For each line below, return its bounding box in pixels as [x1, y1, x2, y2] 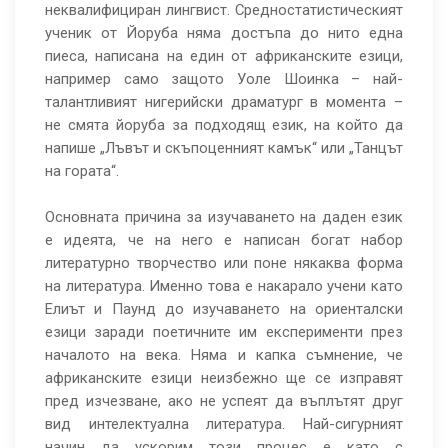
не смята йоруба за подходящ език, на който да [45, 116, 403, 135]
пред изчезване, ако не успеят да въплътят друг [45, 392, 403, 411]
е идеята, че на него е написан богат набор [45, 231, 403, 250]
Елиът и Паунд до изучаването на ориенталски [45, 300, 403, 319]
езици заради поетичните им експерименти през [45, 323, 403, 342]
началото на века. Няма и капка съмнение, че [45, 346, 403, 365]
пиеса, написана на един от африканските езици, [45, 47, 403, 66]
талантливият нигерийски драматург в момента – [45, 93, 403, 112]
